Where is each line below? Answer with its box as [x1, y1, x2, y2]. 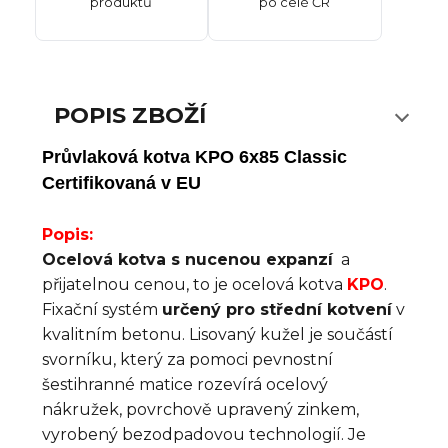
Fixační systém [42, 299, 162, 319]
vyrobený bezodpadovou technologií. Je [42, 424, 366, 444]
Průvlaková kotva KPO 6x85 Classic [42, 146, 347, 167]
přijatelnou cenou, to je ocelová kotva [42, 274, 347, 294]
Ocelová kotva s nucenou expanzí [42, 249, 333, 269]
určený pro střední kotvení [162, 299, 392, 319]
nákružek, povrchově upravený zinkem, [42, 399, 359, 419]
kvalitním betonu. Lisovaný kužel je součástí [42, 324, 393, 344]
